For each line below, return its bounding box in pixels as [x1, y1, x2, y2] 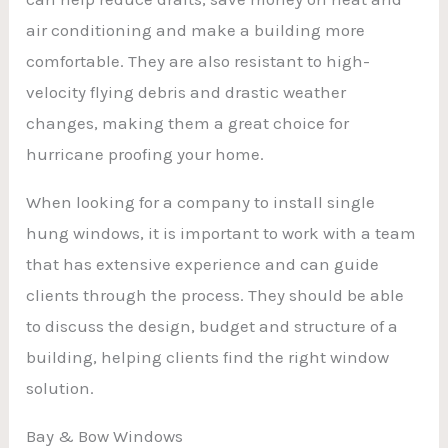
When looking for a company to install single [26, 191, 376, 212]
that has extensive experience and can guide [26, 253, 380, 274]
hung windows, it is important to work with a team [26, 222, 417, 243]
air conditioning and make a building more [26, 19, 366, 40]
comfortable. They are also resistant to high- [26, 50, 371, 71]
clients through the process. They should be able [26, 284, 405, 305]
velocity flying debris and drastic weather [26, 81, 347, 102]
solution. [26, 377, 95, 398]
